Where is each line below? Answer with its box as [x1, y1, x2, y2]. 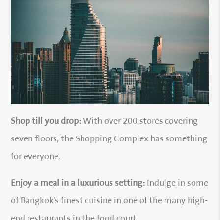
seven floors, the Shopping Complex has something [11, 135, 208, 144]
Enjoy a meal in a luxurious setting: [11, 179, 145, 188]
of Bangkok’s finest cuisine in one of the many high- [11, 197, 208, 206]
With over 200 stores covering [81, 117, 198, 126]
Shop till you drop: [11, 117, 82, 126]
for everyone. [11, 153, 61, 162]
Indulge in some [145, 179, 209, 188]
